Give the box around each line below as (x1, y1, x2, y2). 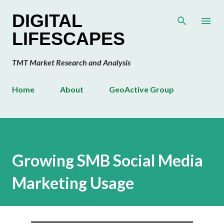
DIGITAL (12, 10, 82, 31)
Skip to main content (83, 8, 141, 16)
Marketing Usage (12, 173, 134, 193)
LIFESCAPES (12, 28, 125, 49)
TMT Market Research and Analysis (12, 57, 130, 67)
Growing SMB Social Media (12, 150, 203, 170)
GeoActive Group (109, 84, 174, 94)
